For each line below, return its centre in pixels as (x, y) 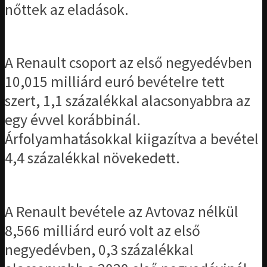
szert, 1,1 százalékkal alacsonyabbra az (128, 101)
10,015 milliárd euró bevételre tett (115, 82)
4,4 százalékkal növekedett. (92, 158)
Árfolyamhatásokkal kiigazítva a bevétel (132, 139)
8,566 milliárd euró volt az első (103, 230)
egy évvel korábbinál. (73, 120)
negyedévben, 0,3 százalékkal (99, 249)
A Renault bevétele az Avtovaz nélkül (122, 211)
